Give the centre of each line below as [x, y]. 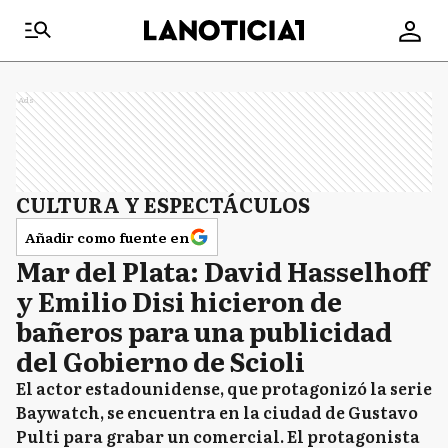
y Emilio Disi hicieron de [179, 300]
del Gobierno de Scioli [160, 360]
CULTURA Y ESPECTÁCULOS [163, 204]
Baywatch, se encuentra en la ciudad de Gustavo [217, 412]
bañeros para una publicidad [204, 330]
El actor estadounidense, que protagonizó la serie [224, 388]
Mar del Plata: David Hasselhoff [222, 270]
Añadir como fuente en [107, 237]
